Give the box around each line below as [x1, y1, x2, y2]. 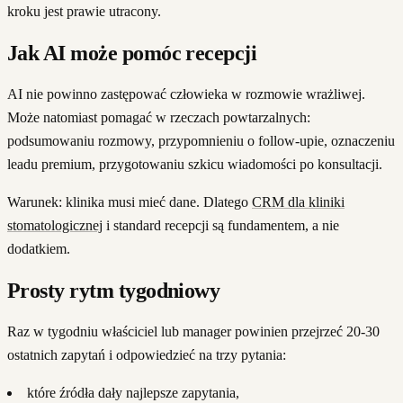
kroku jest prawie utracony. [7, 4, 161, 20]
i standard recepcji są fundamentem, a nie [103, 218, 339, 234]
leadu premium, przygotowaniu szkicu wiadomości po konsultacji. [7, 157, 382, 173]
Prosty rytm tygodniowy [7, 279, 220, 303]
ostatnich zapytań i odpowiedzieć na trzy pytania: [7, 346, 286, 363]
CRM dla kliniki [252, 194, 345, 210]
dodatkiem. [7, 241, 70, 257]
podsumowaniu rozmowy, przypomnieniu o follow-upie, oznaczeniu [7, 133, 395, 149]
